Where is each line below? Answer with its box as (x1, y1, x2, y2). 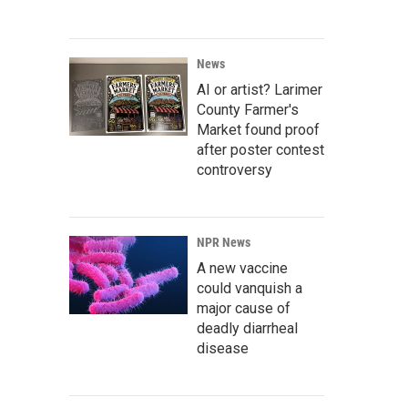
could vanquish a (197, 280, 302, 297)
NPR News (197, 235, 250, 250)
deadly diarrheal (197, 320, 298, 337)
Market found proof (197, 121, 320, 138)
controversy (197, 161, 272, 178)
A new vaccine (197, 260, 288, 277)
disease (197, 340, 249, 357)
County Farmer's (197, 101, 299, 118)
